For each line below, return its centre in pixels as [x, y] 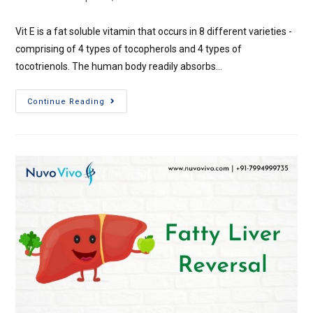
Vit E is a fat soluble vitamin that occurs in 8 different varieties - [155, 31]
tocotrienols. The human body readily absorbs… [119, 66]
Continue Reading [66, 101]
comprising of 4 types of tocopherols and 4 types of [129, 49]
